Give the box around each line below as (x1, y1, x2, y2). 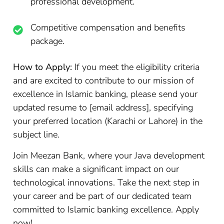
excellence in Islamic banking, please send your (13, 88, 198, 100)
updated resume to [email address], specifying (13, 101, 193, 113)
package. (30, 35, 65, 47)
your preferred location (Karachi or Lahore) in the (13, 115, 203, 127)
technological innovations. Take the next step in (13, 176, 200, 188)
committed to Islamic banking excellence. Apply (13, 203, 199, 215)
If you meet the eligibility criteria (72, 61, 200, 73)
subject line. (13, 128, 60, 140)
